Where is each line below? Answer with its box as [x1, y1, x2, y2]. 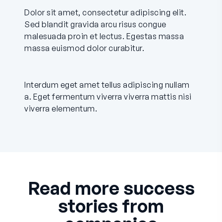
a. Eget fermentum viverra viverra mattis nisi [24, 92, 192, 102]
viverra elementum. [24, 104, 97, 114]
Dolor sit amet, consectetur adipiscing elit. [24, 7, 186, 18]
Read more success [27, 177, 195, 200]
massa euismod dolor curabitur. [24, 43, 144, 54]
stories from [58, 195, 164, 218]
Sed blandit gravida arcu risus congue [24, 19, 166, 30]
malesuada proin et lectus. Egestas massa [24, 31, 184, 42]
